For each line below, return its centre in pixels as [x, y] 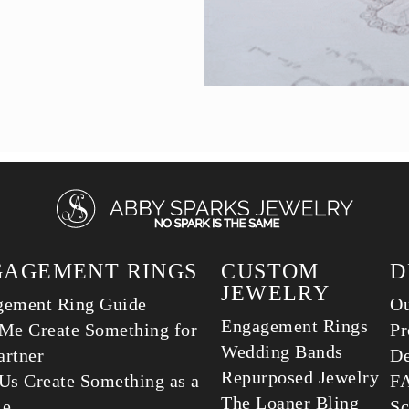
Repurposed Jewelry [300, 377]
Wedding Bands [282, 351]
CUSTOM [270, 271]
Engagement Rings [295, 326]
